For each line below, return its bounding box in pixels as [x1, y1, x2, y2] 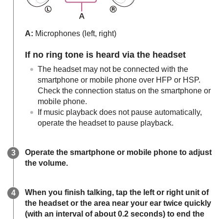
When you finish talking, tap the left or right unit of [25, 188, 209, 197]
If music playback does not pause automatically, [38, 108, 202, 116]
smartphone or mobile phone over [38, 75, 156, 84]
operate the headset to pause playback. [38, 118, 174, 127]
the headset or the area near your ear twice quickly [25, 198, 211, 207]
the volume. [25, 158, 68, 167]
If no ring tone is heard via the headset [25, 49, 186, 60]
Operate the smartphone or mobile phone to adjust [25, 148, 212, 156]
